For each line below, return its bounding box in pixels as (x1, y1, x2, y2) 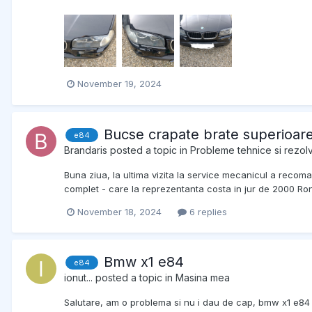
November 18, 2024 (77, 205, 162, 217)
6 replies (187, 205, 227, 217)
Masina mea (175, 271, 230, 283)
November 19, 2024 (77, 78, 162, 90)
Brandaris (64, 143, 107, 156)
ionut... (64, 271, 93, 283)
